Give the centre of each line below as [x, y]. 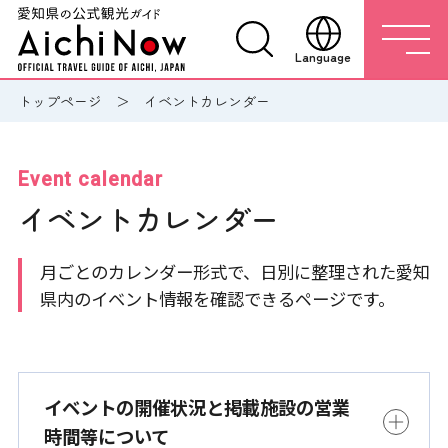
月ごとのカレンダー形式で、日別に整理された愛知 [234, 272]
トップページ [59, 101]
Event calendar [90, 179]
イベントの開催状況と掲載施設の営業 [196, 407]
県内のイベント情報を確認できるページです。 [217, 299]
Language [323, 56]
